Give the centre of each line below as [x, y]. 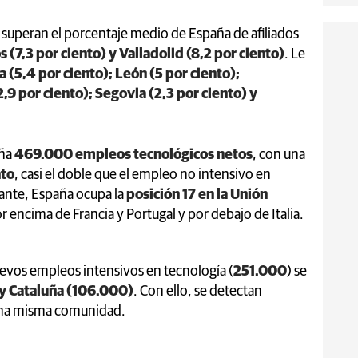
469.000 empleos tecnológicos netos [133, 155]
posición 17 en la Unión [197, 195]
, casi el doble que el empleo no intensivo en [143, 175]
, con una [279, 155]
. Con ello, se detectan [198, 291]
